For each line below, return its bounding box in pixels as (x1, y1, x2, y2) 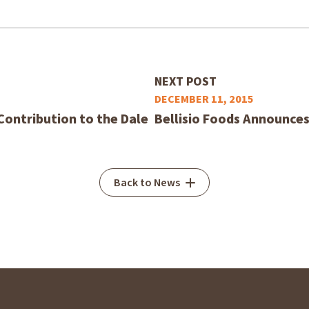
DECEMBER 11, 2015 (154, 92, 254, 107)
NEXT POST (154, 73, 217, 90)
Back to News (113, 175, 180, 190)
